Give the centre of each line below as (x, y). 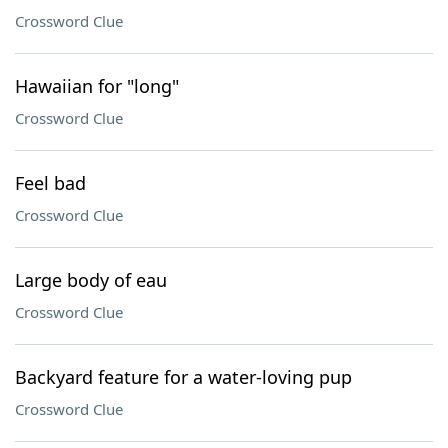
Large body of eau (91, 280)
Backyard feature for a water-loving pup (183, 377)
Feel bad (50, 183)
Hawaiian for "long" (97, 86)
